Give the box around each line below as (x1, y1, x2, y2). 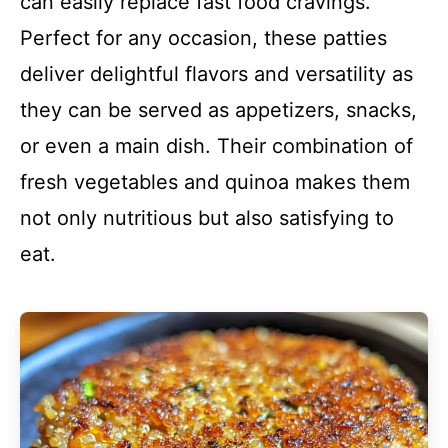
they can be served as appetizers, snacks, (20, 98, 417, 122)
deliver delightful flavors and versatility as (20, 62, 413, 86)
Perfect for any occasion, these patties (20, 26, 387, 50)
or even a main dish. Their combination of (20, 134, 413, 158)
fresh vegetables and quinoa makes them (20, 170, 410, 194)
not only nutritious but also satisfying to (20, 206, 394, 230)
